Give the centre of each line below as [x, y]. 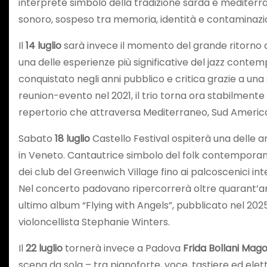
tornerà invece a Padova [123, 248]
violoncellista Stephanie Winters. [94, 222]
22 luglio [44, 248]
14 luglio [44, 45]
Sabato [35, 138]
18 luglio [71, 138]
